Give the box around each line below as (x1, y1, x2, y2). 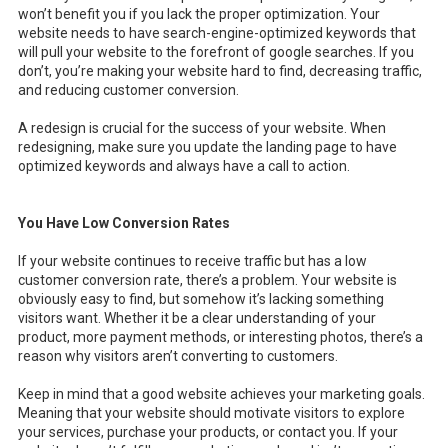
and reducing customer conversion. (18, 82, 242, 99)
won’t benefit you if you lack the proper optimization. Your (18, 6, 380, 23)
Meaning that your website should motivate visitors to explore (18, 405, 405, 422)
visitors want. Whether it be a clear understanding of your (18, 310, 376, 327)
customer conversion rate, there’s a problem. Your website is (18, 272, 397, 289)
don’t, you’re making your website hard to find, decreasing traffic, (18, 63, 422, 80)
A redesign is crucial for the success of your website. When (18, 120, 386, 137)
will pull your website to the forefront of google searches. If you (18, 44, 414, 61)
